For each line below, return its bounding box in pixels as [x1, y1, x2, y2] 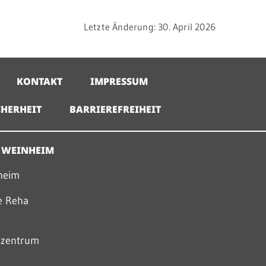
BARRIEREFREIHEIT [69, 103, 161, 116]
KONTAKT [17, 75, 63, 88]
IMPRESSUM [90, 75, 148, 88]
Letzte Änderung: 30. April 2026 [83, 21, 216, 33]
